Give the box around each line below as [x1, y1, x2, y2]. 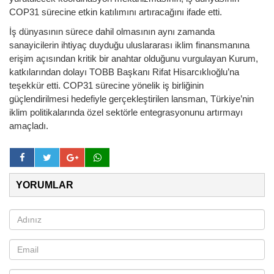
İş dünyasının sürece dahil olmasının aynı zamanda [9, 26, 215, 37]
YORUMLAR [16, 179, 73, 190]
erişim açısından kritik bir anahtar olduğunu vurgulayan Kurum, [9, 53, 258, 64]
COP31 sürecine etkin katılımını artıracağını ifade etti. [9, 6, 222, 17]
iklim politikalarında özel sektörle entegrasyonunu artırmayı [9, 106, 243, 117]
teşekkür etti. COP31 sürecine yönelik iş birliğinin [9, 80, 204, 91]
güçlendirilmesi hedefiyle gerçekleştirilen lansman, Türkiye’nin [9, 93, 254, 104]
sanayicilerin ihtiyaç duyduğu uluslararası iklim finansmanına [9, 39, 250, 50]
